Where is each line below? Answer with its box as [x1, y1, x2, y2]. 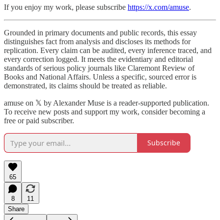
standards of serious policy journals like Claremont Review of [4, 63, 194, 72]
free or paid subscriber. [4, 116, 74, 125]
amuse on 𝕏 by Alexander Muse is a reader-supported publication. [4, 98, 209, 107]
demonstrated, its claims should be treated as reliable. [4, 81, 167, 90]
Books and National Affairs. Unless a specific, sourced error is [4, 72, 196, 81]
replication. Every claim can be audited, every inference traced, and [4, 46, 212, 55]
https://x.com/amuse [128, 2, 189, 11]
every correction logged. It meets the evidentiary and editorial [4, 55, 193, 63]
